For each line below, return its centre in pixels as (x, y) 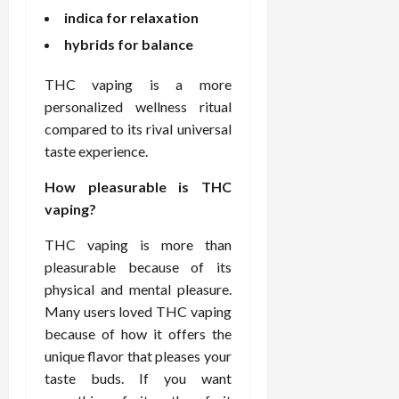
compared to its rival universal (138, 128)
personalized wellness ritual (138, 106)
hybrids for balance (129, 44)
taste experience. (96, 151)
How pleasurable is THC (138, 186)
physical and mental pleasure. (138, 289)
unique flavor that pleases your (138, 355)
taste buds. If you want (138, 378)
